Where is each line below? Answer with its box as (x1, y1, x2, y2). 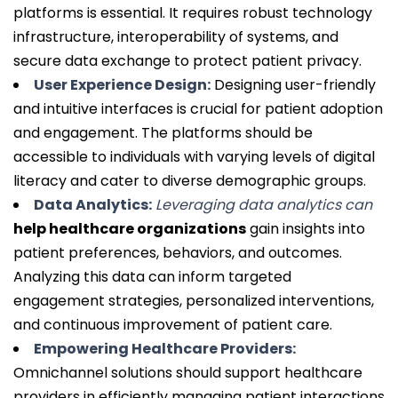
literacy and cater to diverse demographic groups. (13, 171, 366, 192)
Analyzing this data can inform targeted (13, 267, 291, 288)
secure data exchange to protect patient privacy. (13, 51, 362, 72)
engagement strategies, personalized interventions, (13, 291, 374, 312)
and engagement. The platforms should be (13, 123, 313, 144)
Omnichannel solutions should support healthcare (13, 362, 362, 384)
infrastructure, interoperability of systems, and (13, 27, 338, 48)
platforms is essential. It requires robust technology (13, 3, 372, 24)
